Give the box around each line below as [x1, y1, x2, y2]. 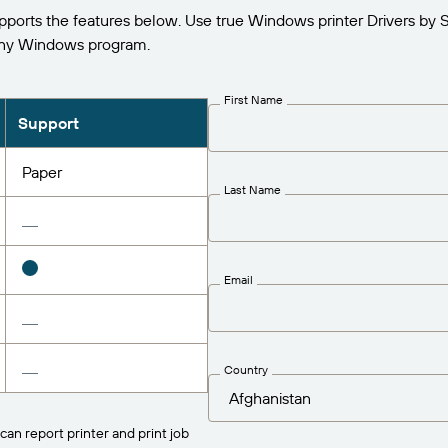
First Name [224, 91, 283, 107]
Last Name [224, 181, 281, 197]
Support [17, 113, 79, 133]
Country [224, 361, 268, 377]
